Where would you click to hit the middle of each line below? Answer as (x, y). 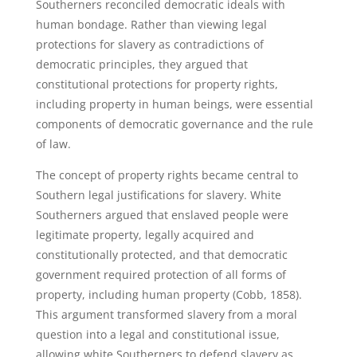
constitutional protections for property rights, (157, 84)
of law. (53, 144)
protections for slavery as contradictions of (149, 44)
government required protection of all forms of (161, 275)
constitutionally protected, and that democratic (161, 255)
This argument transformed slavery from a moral (166, 314)
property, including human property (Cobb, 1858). (169, 294)
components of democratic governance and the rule (174, 124)
